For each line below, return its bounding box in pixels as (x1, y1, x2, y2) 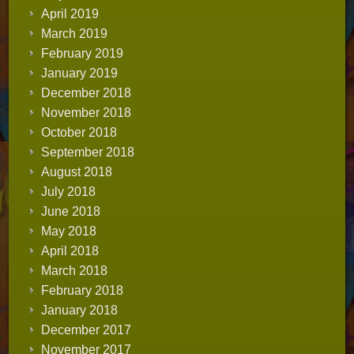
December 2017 (41, 323, 132, 337)
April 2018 (41, 244, 100, 258)
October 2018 (41, 126, 118, 139)
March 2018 (41, 264, 108, 277)
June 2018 (41, 205, 101, 218)
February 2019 (41, 47, 124, 60)
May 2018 (41, 224, 97, 238)
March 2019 (41, 27, 108, 40)
